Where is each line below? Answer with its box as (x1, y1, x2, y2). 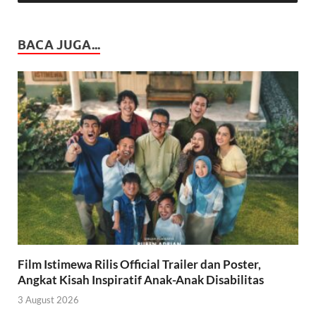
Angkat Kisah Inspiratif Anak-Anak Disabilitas (18, 272, 264, 287)
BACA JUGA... (18, 37, 100, 52)
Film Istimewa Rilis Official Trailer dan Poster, (18, 256, 261, 272)
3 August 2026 (18, 294, 79, 306)
